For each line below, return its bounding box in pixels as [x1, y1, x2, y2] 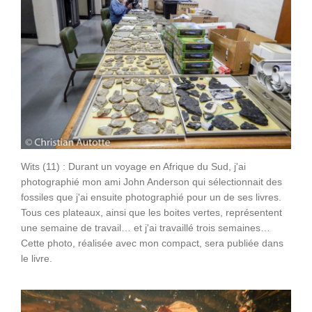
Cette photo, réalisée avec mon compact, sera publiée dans [21, 237, 283, 249]
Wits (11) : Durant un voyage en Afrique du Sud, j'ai [21, 160, 246, 172]
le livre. [21, 252, 52, 264]
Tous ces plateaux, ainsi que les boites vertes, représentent [21, 206, 282, 218]
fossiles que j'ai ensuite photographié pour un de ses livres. [21, 191, 281, 203]
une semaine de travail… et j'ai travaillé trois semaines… [21, 221, 270, 233]
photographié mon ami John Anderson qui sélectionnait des [21, 175, 282, 187]
